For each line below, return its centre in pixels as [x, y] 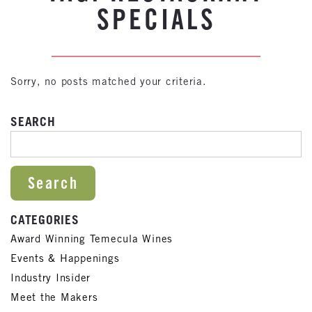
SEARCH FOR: [46, 139]
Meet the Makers [54, 297]
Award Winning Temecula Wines [92, 238]
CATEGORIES [45, 219]
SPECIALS [156, 19]
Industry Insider [50, 277]
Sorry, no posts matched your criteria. [109, 81]
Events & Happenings [65, 258]
